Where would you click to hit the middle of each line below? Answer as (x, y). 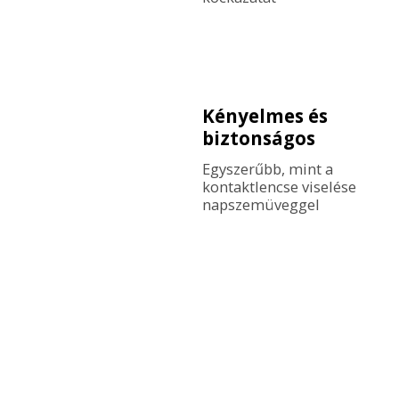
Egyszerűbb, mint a (267, 168)
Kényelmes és (265, 115)
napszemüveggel (261, 204)
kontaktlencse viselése (279, 186)
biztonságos (258, 138)
